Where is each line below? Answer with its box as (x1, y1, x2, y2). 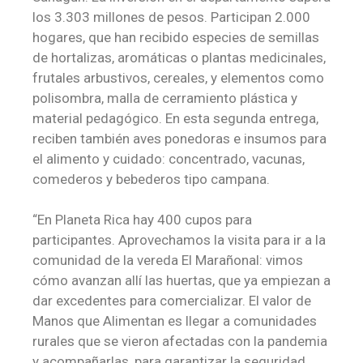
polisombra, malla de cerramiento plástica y (32, 89, 297, 106)
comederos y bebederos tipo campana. (32, 170, 270, 187)
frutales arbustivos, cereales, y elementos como (32, 69, 324, 86)
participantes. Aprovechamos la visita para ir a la (32, 232, 326, 249)
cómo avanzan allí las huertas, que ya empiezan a (32, 272, 331, 289)
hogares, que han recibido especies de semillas (32, 28, 319, 45)
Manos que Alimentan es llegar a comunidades (32, 313, 317, 330)
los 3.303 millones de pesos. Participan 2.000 (32, 8, 310, 25)
